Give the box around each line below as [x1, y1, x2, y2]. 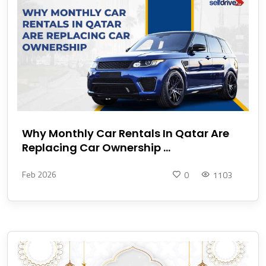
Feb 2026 [22, 168, 56, 181]
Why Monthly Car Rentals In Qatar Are [22, 126, 229, 141]
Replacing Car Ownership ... [22, 140, 170, 156]
